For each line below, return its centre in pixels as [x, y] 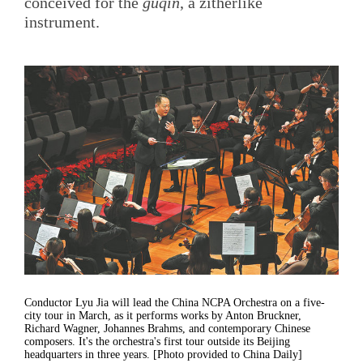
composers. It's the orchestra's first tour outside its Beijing [157, 341]
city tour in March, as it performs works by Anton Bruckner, [163, 315]
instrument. [62, 22]
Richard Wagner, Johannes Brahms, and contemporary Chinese [167, 328]
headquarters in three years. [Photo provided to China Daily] [163, 354]
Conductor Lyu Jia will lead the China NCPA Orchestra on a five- [175, 302]
